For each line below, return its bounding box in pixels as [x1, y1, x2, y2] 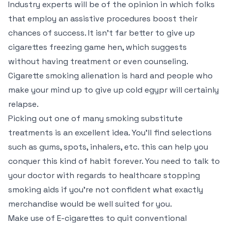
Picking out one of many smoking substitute [8, 113, 183, 124]
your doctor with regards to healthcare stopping [8, 170, 200, 181]
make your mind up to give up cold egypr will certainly [8, 84, 219, 95]
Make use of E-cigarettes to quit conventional [8, 213, 187, 223]
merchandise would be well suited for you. [8, 198, 172, 209]
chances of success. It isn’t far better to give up [8, 27, 195, 38]
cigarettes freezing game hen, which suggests [8, 42, 187, 52]
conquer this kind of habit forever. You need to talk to [8, 156, 220, 166]
